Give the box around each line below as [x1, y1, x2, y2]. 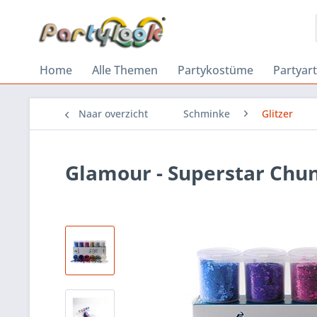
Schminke [183, 107, 230, 120]
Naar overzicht [79, 107, 148, 120]
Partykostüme [178, 62, 253, 78]
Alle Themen [92, 62, 158, 78]
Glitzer [262, 107, 293, 120]
